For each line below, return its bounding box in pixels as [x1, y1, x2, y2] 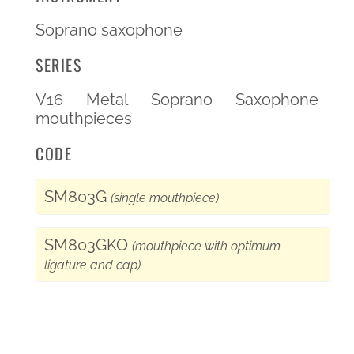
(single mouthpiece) [111, 190, 219, 205]
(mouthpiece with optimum [132, 238, 281, 254]
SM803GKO [44, 235, 132, 254]
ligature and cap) [44, 257, 141, 273]
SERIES [36, 52, 81, 77]
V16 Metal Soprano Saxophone [36, 89, 318, 109]
